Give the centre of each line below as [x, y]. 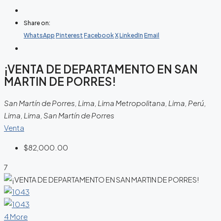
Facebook [99, 35]
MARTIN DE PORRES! [60, 81]
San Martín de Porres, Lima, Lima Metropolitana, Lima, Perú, [105, 103]
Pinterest [69, 35]
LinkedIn [131, 35]
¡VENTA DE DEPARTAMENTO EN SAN [101, 69]
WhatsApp [39, 35]
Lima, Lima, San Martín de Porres [59, 115]
